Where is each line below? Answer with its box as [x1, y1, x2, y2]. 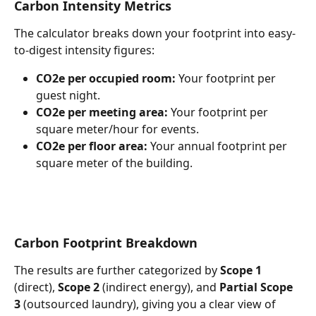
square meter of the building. [36, 155, 193, 171]
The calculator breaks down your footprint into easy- [14, 25, 296, 42]
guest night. [36, 87, 100, 104]
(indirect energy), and [99, 279, 219, 296]
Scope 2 [58, 279, 99, 296]
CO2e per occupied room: [36, 71, 176, 87]
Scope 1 [220, 262, 262, 279]
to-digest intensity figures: [14, 42, 154, 59]
